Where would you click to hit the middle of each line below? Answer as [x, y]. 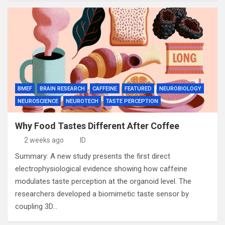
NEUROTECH [82, 101]
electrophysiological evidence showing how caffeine [101, 169]
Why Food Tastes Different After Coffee [97, 126]
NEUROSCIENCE [38, 101]
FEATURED [138, 89]
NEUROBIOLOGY [180, 89]
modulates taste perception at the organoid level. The [103, 181]
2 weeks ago [44, 140]
